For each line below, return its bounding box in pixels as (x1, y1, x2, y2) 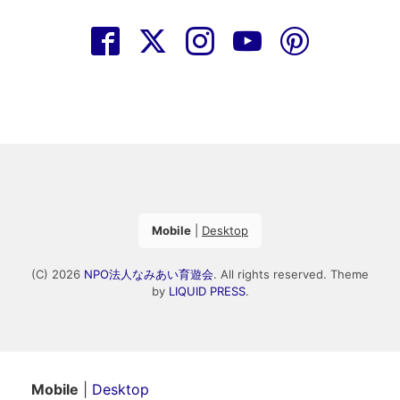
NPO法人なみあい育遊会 (84, 267, 213, 282)
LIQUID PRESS (168, 284, 246, 299)
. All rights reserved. (213, 267, 330, 282)
